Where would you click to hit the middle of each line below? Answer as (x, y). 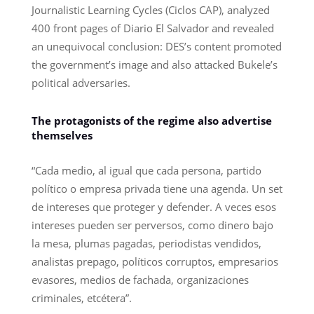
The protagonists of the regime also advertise (151, 120)
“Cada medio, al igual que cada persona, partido (146, 170)
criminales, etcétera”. (81, 298)
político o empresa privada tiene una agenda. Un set (157, 188)
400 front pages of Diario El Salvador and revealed (152, 28)
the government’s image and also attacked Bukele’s (154, 64)
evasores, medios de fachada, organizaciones (140, 279)
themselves (62, 135)
